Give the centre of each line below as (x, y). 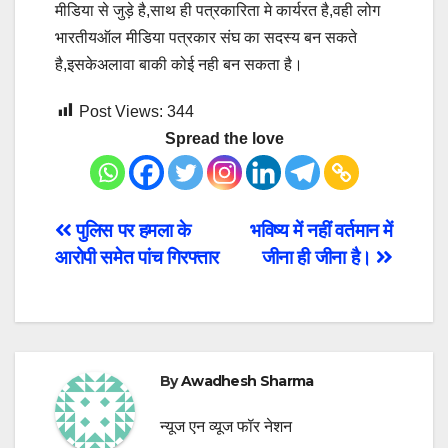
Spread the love (224, 138)
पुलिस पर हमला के (131, 230)
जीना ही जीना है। (319, 257)
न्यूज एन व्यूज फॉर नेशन (226, 427)
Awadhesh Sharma (247, 380)
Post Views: (121, 111)
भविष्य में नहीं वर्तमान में (321, 230)
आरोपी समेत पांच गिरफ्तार (137, 257)
